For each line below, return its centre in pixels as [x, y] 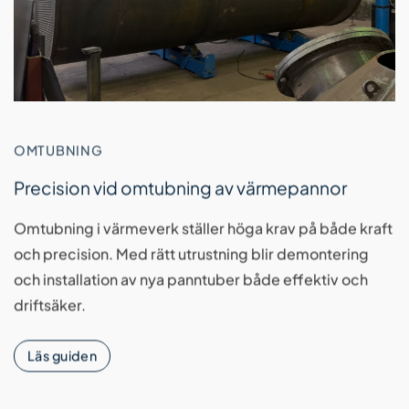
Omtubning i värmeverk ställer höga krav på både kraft [203, 228]
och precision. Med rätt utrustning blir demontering [191, 254]
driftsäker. [50, 305]
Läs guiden [63, 356]
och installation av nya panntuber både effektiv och [191, 279]
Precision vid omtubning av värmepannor [180, 188]
